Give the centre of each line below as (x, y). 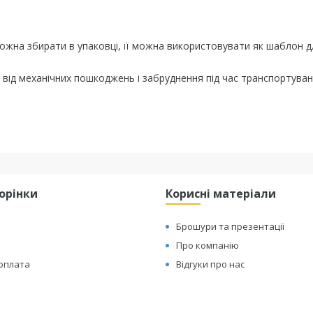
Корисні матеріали (221, 194)
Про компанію (208, 245)
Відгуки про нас (211, 264)
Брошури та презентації (231, 226)
